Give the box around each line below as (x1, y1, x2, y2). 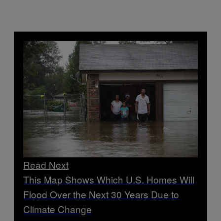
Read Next (23, 157, 69, 171)
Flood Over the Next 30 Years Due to (23, 187, 179, 201)
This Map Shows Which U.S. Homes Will (23, 172, 194, 186)
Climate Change (23, 202, 92, 216)
